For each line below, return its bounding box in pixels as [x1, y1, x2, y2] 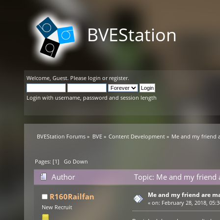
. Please [67, 74, 88, 82]
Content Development [108, 133, 165, 140]
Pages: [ [35, 158, 55, 165]
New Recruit [41, 204, 72, 211]
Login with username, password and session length [27, 94, 157, 101]
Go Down [64, 158, 88, 165]
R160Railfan [50, 192, 95, 202]
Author [52, 172, 76, 182]
